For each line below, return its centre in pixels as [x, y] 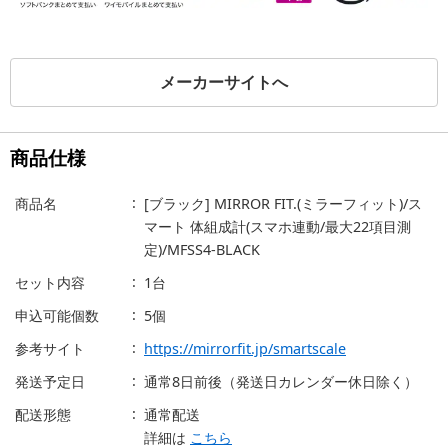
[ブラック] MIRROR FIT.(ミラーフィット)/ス [283, 204]
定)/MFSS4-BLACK [202, 250]
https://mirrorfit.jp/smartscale [245, 349]
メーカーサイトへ [224, 82]
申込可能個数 [57, 316]
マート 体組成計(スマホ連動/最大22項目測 [277, 227]
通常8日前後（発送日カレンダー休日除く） [281, 382]
